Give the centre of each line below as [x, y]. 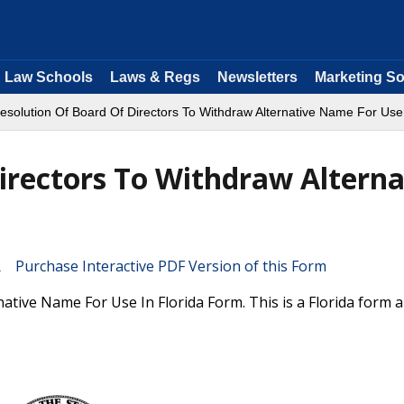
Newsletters [257, 77]
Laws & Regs [155, 77]
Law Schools [49, 77]
